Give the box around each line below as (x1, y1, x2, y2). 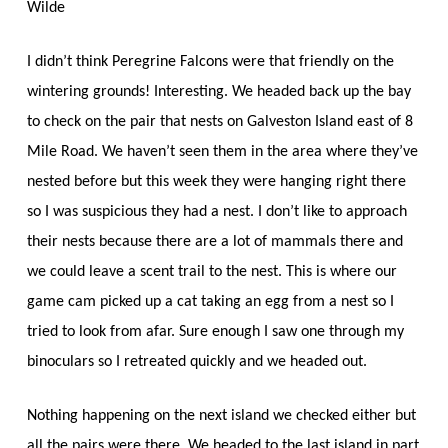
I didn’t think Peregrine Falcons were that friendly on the (26, 53, 394, 70)
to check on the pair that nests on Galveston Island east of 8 (26, 113, 413, 130)
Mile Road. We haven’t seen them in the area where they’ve (26, 143, 418, 160)
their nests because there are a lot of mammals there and (26, 233, 403, 250)
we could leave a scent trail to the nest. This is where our (26, 263, 397, 280)
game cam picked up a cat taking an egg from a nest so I (26, 293, 394, 310)
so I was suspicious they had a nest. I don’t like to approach (26, 203, 407, 220)
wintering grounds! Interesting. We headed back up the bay (26, 83, 411, 100)
